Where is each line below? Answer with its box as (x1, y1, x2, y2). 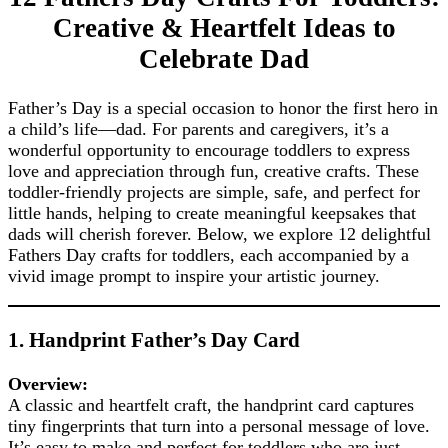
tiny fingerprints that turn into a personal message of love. (8, 415, 430, 436)
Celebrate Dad (139, 44, 309, 75)
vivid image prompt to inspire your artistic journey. (8, 265, 380, 286)
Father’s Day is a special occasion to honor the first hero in (8, 97, 438, 118)
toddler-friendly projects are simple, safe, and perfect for (8, 181, 420, 202)
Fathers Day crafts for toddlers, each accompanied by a (8, 244, 409, 265)
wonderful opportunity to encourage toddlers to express (8, 139, 410, 160)
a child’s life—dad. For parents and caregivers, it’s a (8, 118, 389, 139)
